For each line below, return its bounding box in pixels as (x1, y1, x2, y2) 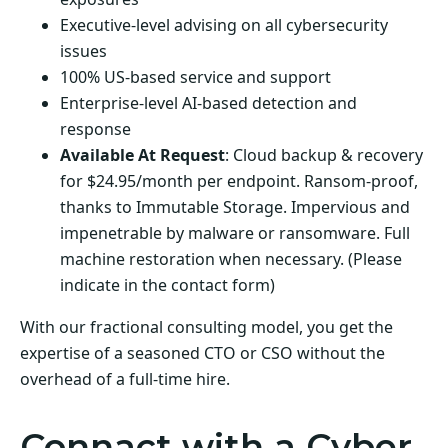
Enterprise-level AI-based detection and (60, 92, 357, 115)
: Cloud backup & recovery (225, 144, 423, 167)
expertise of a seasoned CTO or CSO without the (20, 342, 385, 365)
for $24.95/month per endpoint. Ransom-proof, (60, 170, 418, 193)
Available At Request (60, 144, 225, 167)
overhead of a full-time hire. (20, 368, 230, 391)
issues (60, 40, 107, 63)
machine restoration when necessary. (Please (60, 248, 402, 271)
